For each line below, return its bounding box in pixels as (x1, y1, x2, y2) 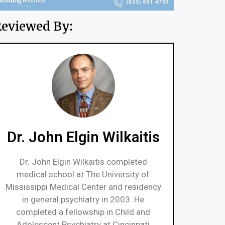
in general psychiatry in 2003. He (22, 194, 145, 204)
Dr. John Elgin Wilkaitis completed (19, 156, 147, 167)
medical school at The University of (17, 169, 150, 179)
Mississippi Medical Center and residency (5, 181, 161, 192)
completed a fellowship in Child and (16, 206, 151, 217)
